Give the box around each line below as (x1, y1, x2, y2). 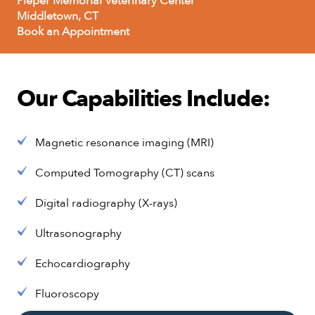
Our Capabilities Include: (17, 84, 270, 115)
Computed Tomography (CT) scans (35, 165, 214, 181)
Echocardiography (35, 256, 130, 272)
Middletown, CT (17, 8, 98, 25)
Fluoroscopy (35, 286, 99, 302)
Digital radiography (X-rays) (35, 195, 177, 212)
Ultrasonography (35, 226, 122, 242)
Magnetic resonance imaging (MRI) (35, 135, 214, 151)
